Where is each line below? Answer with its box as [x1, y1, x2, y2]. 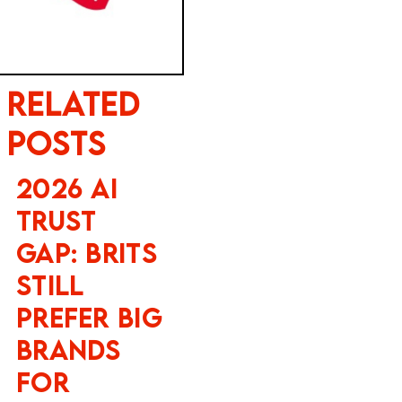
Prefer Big [15, 301, 162, 333]
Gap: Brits [15, 237, 157, 268]
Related [6, 83, 140, 123]
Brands [15, 334, 121, 365]
